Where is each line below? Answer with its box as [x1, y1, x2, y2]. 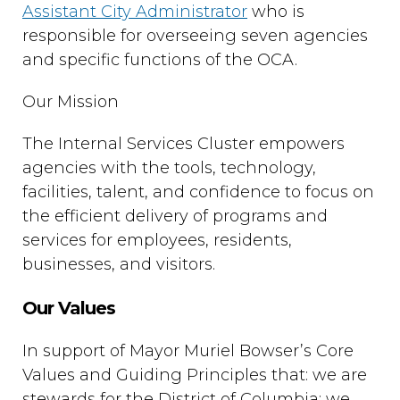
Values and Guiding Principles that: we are [22, 365, 367, 385]
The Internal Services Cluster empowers [22, 134, 345, 154]
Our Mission [22, 92, 119, 112]
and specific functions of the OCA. [22, 50, 311, 70]
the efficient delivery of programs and [22, 206, 328, 226]
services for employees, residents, [22, 230, 292, 250]
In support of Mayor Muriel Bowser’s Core [22, 341, 354, 361]
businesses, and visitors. [22, 254, 220, 274]
